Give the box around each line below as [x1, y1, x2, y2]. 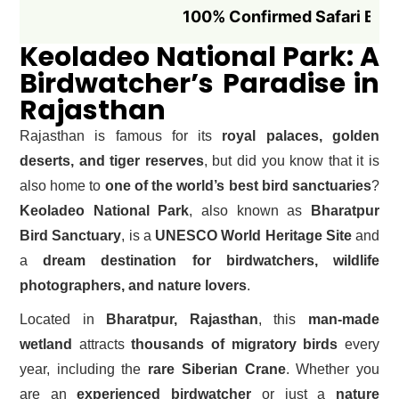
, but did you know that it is [203, 152, 380, 168]
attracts [72, 336, 132, 352]
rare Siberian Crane [148, 361, 286, 377]
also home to [20, 177, 105, 193]
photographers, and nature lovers [20, 277, 247, 293]
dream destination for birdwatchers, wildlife [43, 252, 380, 268]
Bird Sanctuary [20, 227, 122, 243]
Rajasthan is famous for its [20, 127, 223, 143]
